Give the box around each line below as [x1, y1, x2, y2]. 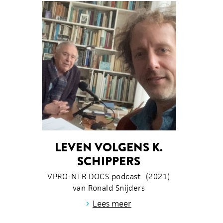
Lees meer [93, 198, 131, 209]
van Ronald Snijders [72, 182, 145, 193]
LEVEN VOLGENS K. [55, 138, 163, 156]
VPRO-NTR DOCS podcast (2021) [47, 171, 170, 182]
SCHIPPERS [77, 152, 140, 170]
